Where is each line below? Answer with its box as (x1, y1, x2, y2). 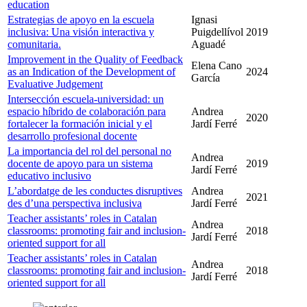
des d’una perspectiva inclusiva (8, 197, 142, 209)
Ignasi (191, 13, 217, 25)
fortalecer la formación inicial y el (8, 117, 152, 130)
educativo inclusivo (8, 169, 91, 182)
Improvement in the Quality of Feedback (8, 53, 183, 65)
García (191, 71, 220, 84)
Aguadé (191, 38, 225, 50)
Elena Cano (191, 59, 242, 71)
